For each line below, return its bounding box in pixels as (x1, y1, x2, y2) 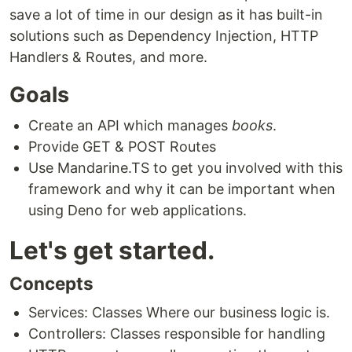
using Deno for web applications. (28, 202, 247, 218)
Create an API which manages (28, 117, 232, 134)
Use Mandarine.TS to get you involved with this (28, 159, 343, 176)
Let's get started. (9, 235, 214, 266)
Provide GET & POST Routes (28, 138, 216, 155)
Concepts (9, 273, 93, 294)
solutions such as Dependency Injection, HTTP (9, 27, 318, 44)
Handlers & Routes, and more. (9, 49, 207, 65)
